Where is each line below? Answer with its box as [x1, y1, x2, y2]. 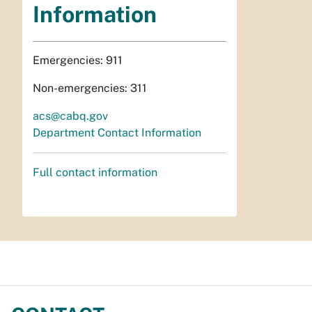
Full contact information [33, 165, 157, 179]
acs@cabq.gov [33, 109, 108, 123]
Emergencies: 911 [33, 53, 123, 67]
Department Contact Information [33, 125, 201, 139]
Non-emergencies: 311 [33, 81, 147, 95]
